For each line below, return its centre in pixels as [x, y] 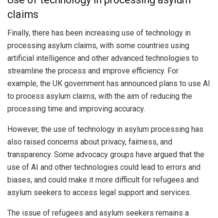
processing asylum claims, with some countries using [98, 46]
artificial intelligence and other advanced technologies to [103, 58]
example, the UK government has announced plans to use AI [109, 84]
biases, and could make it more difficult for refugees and [103, 180]
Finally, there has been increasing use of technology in [99, 33]
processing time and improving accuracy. [76, 109]
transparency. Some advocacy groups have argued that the [106, 155]
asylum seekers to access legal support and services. [99, 193]
